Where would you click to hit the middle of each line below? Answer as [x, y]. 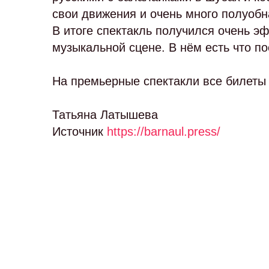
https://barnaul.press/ [164, 131]
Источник [80, 131]
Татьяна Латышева [105, 115]
